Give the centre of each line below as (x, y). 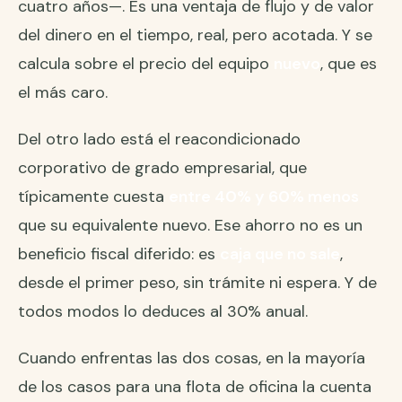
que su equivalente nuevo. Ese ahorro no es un (190, 226)
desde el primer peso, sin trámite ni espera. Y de (197, 283)
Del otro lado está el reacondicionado (159, 140)
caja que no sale (280, 254)
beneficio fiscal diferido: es (119, 254)
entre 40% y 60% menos (264, 197)
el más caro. (63, 93)
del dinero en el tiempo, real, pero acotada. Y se (195, 35)
